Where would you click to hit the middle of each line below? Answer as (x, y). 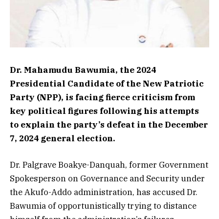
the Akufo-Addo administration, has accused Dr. (104, 192)
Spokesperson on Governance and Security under (107, 179)
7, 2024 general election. (63, 139)
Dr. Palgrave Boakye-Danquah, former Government (109, 165)
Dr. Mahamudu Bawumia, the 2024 (83, 70)
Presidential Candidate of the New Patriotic (107, 84)
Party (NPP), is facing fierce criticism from (102, 98)
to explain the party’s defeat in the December (109, 125)
